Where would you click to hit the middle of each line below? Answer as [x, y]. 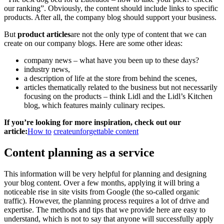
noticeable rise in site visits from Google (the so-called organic [102, 192]
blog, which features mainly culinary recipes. [94, 105]
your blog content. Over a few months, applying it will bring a [102, 183]
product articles [44, 34]
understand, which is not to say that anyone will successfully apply [109, 219]
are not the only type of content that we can [138, 34]
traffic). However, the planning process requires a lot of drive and [106, 201]
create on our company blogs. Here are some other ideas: [93, 43]
